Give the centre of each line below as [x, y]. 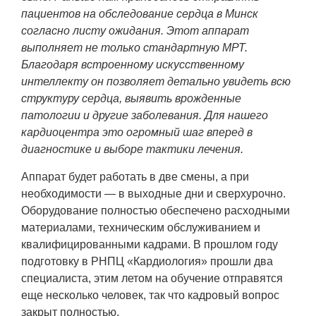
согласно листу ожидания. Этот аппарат [135, 31]
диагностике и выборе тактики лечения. [132, 150]
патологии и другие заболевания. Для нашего [145, 116]
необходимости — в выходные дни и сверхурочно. [153, 194]
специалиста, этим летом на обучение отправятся [152, 279]
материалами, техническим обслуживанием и [141, 228]
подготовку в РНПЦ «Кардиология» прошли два [147, 262]
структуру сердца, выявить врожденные [131, 99]
